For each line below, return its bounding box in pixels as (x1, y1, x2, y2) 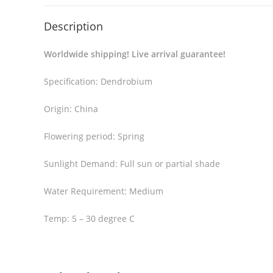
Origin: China (44, 103, 98, 115)
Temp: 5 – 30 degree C (44, 213, 135, 224)
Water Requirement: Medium (44, 185, 163, 197)
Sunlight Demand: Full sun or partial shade (44, 158, 220, 169)
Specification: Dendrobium (44, 76, 152, 87)
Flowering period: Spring (44, 130, 144, 142)
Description (44, 19, 103, 34)
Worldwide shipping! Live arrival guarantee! (44, 48, 228, 60)
